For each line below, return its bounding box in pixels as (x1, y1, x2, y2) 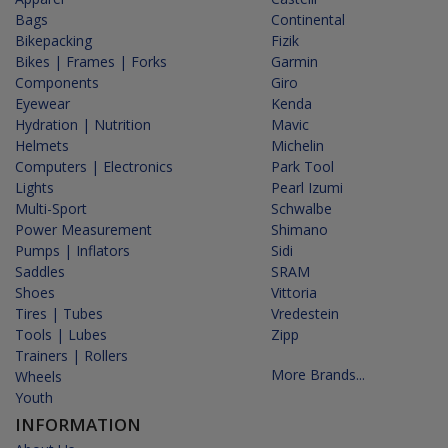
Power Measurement (15, 219, 152, 239)
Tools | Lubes (15, 324, 107, 344)
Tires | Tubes (15, 303, 103, 323)
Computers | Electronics (15, 156, 173, 176)
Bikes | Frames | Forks (15, 51, 167, 71)
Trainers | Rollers (15, 345, 128, 365)
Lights (15, 177, 54, 197)
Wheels (15, 366, 62, 386)
